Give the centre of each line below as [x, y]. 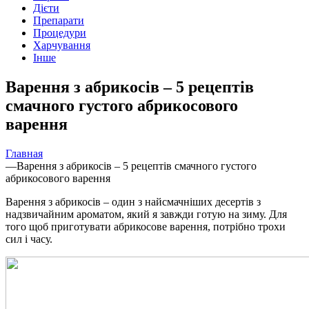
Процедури [60, 33]
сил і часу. [29, 239]
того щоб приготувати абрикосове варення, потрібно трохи [146, 226]
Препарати [59, 20]
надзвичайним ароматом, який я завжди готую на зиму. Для [146, 214]
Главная [24, 153]
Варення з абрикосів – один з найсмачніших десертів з [133, 201]
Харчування [62, 45]
